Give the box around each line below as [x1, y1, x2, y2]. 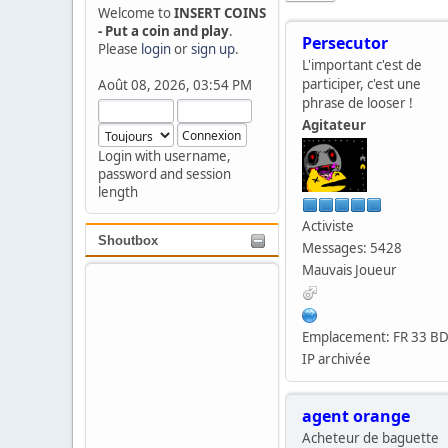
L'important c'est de [302, 55, 422, 74]
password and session [98, 165, 231, 183]
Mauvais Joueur [302, 260, 397, 279]
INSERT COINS [174, 4, 266, 22]
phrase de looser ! [302, 93, 413, 112]
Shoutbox [98, 233, 158, 248]
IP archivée [302, 349, 371, 368]
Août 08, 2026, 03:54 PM [98, 76, 252, 94]
